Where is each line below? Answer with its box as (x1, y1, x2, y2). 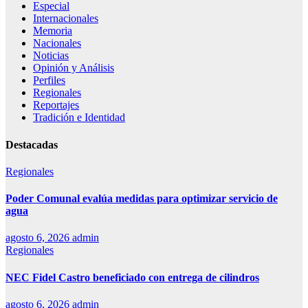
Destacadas (5, 138, 58, 151)
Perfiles (33, 74, 65, 87)
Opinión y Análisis (33, 62, 114, 74)
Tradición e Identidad (33, 111, 125, 124)
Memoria (33, 25, 72, 37)
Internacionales (33, 12, 98, 25)
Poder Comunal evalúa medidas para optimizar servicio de (5, 192, 278, 205)
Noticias (33, 49, 69, 62)
